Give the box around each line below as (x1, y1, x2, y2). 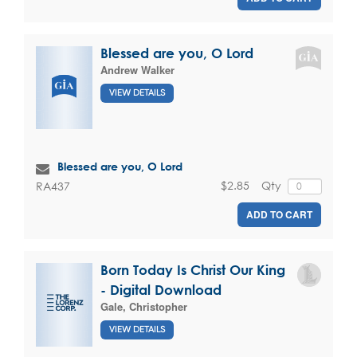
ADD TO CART (246, 206, 312, 222)
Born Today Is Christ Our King (100, 261, 285, 277)
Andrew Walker (100, 61, 175, 77)
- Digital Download (100, 281, 222, 297)
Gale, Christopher (100, 298, 187, 314)
